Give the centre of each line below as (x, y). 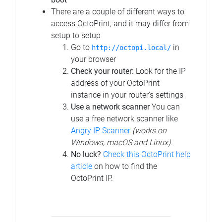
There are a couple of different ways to (118, 11)
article (82, 166)
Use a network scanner (110, 107)
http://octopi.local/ (131, 47)
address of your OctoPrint (115, 83)
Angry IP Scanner (102, 130)
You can (165, 107)
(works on (149, 130)
